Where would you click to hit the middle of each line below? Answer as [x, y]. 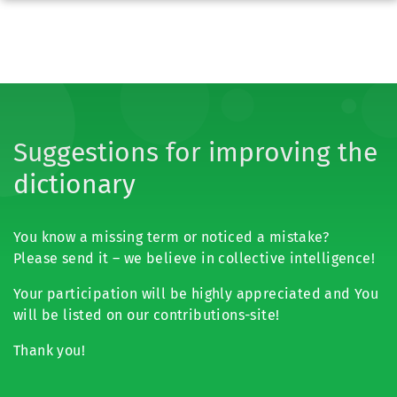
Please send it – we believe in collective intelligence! [194, 258]
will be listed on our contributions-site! [147, 315]
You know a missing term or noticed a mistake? [171, 237]
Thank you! [49, 350]
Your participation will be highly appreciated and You [196, 294]
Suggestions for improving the [195, 152]
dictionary [74, 184]
